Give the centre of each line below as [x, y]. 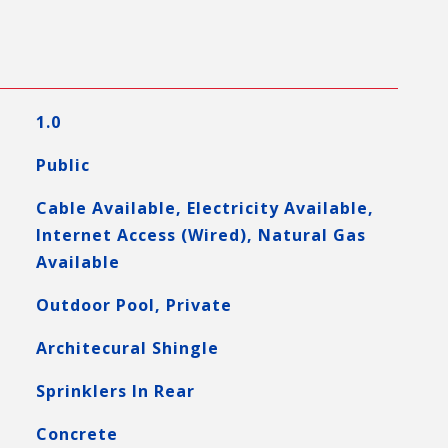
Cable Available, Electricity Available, [204, 208]
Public [62, 165]
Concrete [76, 434]
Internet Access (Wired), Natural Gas [200, 235]
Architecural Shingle [127, 348]
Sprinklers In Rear [115, 391]
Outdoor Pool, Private [133, 305]
